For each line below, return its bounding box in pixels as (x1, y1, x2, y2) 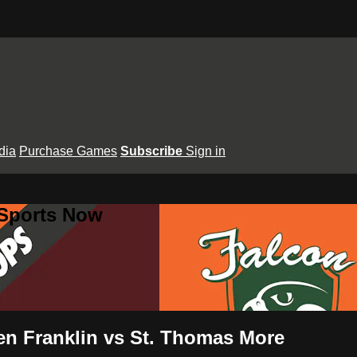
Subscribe (120, 143, 186, 158)
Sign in (186, 143, 226, 158)
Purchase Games (19, 143, 117, 158)
